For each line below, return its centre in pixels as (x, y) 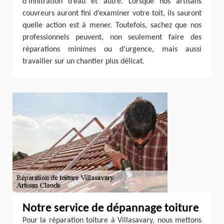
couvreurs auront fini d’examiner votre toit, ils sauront (112, 13)
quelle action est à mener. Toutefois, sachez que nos (112, 25)
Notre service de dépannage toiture (111, 208)
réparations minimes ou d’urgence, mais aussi (112, 49)
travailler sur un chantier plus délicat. (83, 61)
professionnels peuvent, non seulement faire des (112, 37)
